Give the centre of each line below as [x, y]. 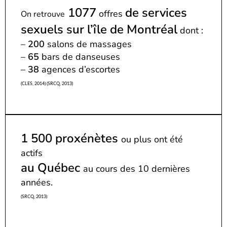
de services [156, 12]
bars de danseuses [80, 56]
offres [111, 13]
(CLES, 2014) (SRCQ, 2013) [47, 84]
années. [37, 182]
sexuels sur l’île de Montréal [99, 29]
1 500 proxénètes [71, 138]
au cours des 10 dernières [137, 168]
